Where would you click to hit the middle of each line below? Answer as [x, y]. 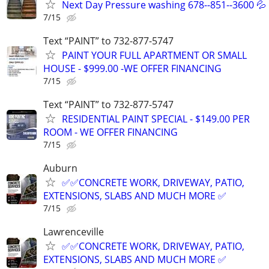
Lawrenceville [74, 232]
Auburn [60, 168]
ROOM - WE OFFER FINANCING [110, 132]
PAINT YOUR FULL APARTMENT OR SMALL [154, 55]
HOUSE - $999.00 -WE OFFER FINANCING [132, 68]
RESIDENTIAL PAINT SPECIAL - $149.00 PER [156, 119]
